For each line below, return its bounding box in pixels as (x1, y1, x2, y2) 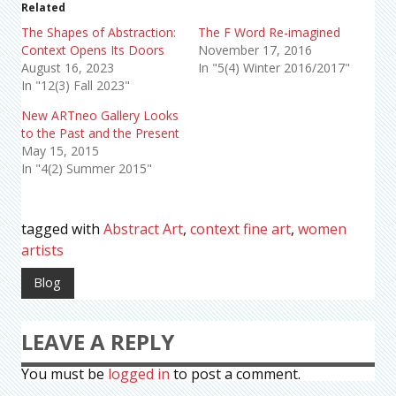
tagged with (21, 218, 103, 239)
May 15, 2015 (21, 141, 99, 159)
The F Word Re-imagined (198, 23, 340, 41)
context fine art (190, 218, 291, 239)
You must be (21, 364, 108, 385)
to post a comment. (170, 364, 301, 385)
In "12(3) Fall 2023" (21, 76, 130, 94)
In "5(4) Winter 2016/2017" (198, 58, 350, 76)
